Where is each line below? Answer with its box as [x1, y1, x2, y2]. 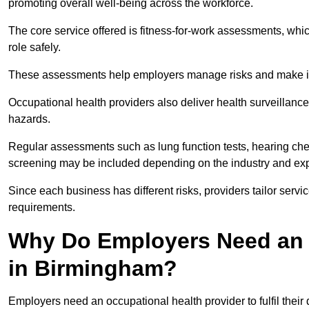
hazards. [8, 113, 53, 126]
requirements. [8, 201, 75, 214]
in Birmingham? [8, 256, 177, 281]
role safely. [8, 41, 63, 54]
